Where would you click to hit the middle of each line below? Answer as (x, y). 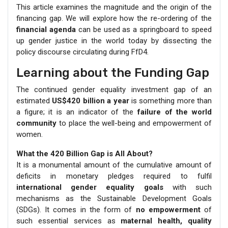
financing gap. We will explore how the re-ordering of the (114, 19)
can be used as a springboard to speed (144, 30)
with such (188, 188)
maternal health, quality (166, 221)
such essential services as (69, 221)
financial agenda (46, 30)
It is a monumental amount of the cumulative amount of (114, 165)
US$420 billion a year (91, 101)
